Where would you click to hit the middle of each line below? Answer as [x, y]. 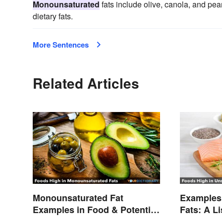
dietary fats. [53, 16]
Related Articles [86, 83]
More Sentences [61, 45]
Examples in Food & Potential [95, 210]
